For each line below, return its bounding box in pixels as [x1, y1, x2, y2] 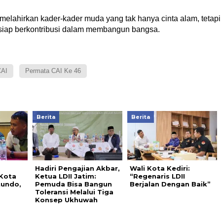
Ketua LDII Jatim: [35, 172, 96, 180]
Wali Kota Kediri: [129, 164, 190, 172]
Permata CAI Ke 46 [25, 67, 81, 74]
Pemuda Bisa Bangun [35, 180, 112, 188]
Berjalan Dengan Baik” [129, 180, 211, 188]
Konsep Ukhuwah [35, 195, 98, 204]
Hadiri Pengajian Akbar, [35, 164, 120, 172]
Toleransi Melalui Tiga [35, 187, 113, 196]
